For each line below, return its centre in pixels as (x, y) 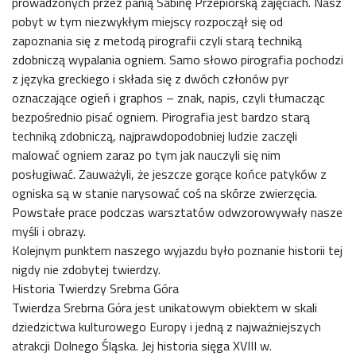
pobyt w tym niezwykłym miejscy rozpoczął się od (147, 21)
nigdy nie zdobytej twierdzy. (86, 269)
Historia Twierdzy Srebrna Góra (95, 288)
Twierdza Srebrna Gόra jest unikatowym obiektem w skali (164, 308)
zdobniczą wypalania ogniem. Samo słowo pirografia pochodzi (178, 60)
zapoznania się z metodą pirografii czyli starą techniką (157, 41)
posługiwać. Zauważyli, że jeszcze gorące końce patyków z (169, 174)
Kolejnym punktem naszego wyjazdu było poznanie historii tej (177, 250)
